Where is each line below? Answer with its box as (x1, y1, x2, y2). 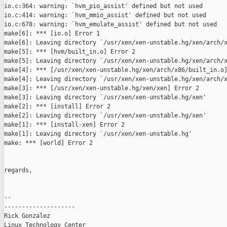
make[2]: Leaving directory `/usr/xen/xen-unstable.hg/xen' (4, 112, 206, 120)
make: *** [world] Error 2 (4, 139, 93, 147)
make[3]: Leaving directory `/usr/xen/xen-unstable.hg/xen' (4, 94, 206, 101)
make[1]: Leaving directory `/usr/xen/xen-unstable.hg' (4, 130, 192, 138)
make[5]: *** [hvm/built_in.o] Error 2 (4, 48, 135, 56)
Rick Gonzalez (4, 212, 50, 220)
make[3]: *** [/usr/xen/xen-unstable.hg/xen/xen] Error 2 (4, 85, 199, 92)
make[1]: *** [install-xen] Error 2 (4, 121, 125, 129)
